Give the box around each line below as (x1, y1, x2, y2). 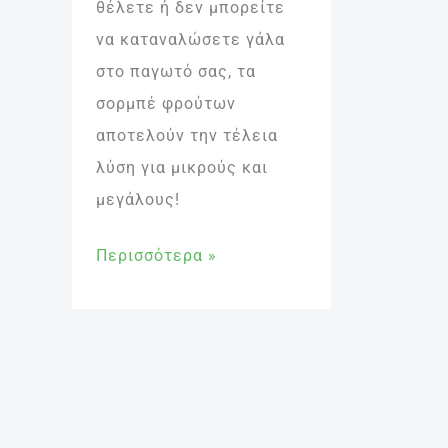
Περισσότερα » (96, 246, 217, 266)
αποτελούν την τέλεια (96, 126, 278, 146)
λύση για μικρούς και (96, 158, 268, 178)
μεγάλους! (96, 190, 180, 210)
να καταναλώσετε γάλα (96, 30, 285, 50)
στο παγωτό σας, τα (96, 62, 256, 82)
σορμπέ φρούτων (96, 94, 236, 114)
